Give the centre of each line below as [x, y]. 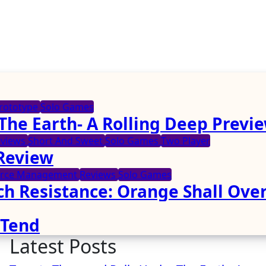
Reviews [99, 175]
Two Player [186, 141]
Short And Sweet [66, 141]
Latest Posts [63, 246]
